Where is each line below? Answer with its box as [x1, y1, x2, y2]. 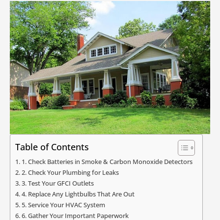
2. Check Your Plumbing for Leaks [21, 168, 119, 177]
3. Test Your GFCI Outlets [21, 179, 94, 188]
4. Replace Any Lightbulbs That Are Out [21, 190, 135, 199]
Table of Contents [15, 140, 89, 153]
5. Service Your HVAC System [21, 200, 107, 210]
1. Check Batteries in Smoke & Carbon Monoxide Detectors [21, 157, 192, 166]
